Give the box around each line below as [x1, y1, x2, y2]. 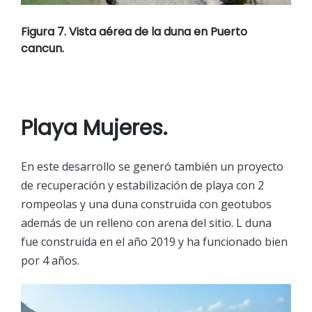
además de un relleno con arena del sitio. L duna [21, 214, 272, 231]
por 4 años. [21, 252, 79, 268]
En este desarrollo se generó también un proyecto [21, 158, 283, 174]
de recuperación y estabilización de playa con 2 [21, 177, 264, 193]
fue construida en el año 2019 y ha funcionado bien [21, 233, 288, 249]
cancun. [21, 40, 64, 56]
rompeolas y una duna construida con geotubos [21, 196, 272, 212]
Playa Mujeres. [21, 114, 167, 143]
